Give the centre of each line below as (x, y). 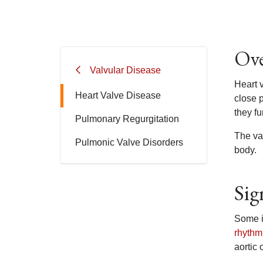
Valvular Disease (125, 70)
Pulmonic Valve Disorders (129, 142)
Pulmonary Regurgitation (127, 119)
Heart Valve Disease (118, 95)
